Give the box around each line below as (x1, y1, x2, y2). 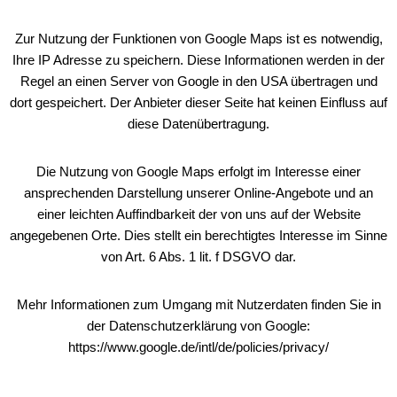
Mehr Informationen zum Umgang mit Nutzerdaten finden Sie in (16, 297, 381, 312)
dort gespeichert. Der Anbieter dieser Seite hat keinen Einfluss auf (10, 95, 387, 110)
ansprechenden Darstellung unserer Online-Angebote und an (24, 185, 373, 200)
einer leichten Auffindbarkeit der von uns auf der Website (36, 206, 361, 222)
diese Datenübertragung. (128, 116, 269, 131)
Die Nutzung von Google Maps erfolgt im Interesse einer (36, 164, 361, 179)
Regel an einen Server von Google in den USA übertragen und (19, 74, 378, 89)
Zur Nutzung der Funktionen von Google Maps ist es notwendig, (14, 31, 383, 46)
